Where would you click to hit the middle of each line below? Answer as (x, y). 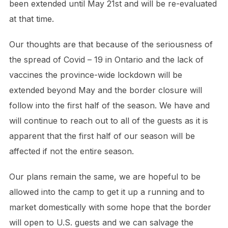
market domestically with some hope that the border (110, 207)
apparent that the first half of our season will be (102, 136)
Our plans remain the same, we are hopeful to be (105, 177)
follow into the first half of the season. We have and (109, 106)
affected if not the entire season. (71, 151)
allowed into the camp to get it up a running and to (107, 192)
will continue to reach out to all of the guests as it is (108, 121)
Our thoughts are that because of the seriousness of (111, 45)
